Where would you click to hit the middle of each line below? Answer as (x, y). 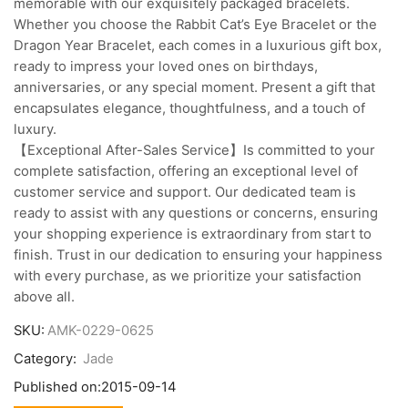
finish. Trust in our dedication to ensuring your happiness (198, 255)
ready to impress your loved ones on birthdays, (166, 66)
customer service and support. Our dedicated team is (185, 192)
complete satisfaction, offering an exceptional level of (186, 171)
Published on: (57, 388)
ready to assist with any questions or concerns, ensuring (196, 213)
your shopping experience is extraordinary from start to (193, 234)
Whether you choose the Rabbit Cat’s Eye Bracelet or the (195, 24)
